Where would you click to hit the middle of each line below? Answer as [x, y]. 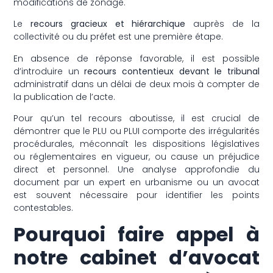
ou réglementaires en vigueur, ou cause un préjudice [136, 156]
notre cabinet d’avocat [136, 258]
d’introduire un [49, 71]
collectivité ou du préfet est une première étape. [119, 37]
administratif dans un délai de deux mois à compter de [136, 84]
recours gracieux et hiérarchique [112, 24]
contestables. [44, 207]
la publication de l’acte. [65, 97]
